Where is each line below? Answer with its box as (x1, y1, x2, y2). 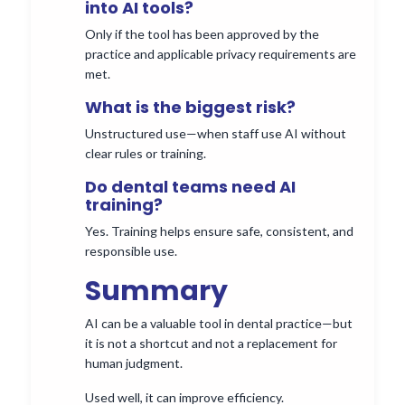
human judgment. (85, 355, 183, 372)
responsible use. (85, 243, 177, 259)
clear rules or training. (85, 146, 206, 162)
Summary (85, 272, 228, 311)
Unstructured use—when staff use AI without (85, 126, 346, 142)
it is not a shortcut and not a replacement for (85, 335, 337, 352)
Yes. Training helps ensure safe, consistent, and (85, 223, 353, 240)
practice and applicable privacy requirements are (85, 46, 356, 62)
